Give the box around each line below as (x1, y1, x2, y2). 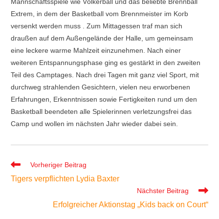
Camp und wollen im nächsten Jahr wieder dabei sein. (11, 119, 178, 128)
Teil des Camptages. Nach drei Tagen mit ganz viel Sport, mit (11, 70, 199, 79)
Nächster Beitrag (136, 186, 189, 195)
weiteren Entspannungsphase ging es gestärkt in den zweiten (11, 58, 201, 66)
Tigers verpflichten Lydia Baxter (11, 174, 120, 183)
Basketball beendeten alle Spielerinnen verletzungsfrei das (11, 107, 192, 115)
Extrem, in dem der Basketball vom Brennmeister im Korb (11, 9, 189, 18)
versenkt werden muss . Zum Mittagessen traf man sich (11, 22, 183, 30)
